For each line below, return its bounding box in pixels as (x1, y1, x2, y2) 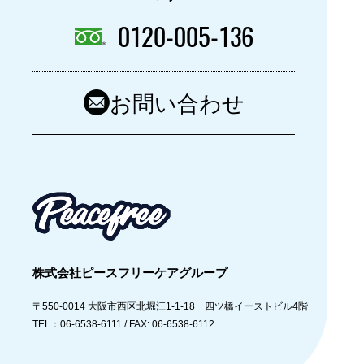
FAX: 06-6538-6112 (129, 318, 215, 331)
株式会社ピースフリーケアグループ (32, 266, 228, 280)
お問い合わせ (109, 87, 245, 117)
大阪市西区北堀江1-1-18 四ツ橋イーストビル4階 (85, 301, 309, 313)
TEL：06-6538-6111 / (32, 318, 130, 331)
